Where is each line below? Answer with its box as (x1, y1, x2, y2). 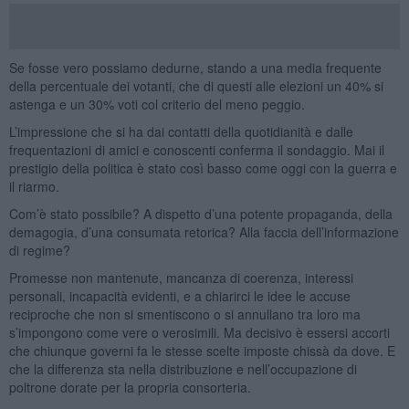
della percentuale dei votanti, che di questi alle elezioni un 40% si (8, 76, 383, 95)
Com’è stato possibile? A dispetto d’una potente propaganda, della (8, 204, 393, 223)
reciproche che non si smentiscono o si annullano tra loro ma (8, 304, 361, 323)
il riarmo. (8, 176, 59, 195)
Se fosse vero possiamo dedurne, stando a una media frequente (8, 58, 382, 77)
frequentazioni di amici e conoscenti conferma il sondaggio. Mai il (8, 140, 384, 159)
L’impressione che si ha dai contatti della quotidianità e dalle (8, 121, 353, 141)
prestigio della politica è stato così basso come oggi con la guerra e (8, 158, 397, 177)
